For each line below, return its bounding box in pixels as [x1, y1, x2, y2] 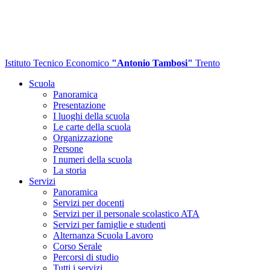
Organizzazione [53, 133, 113, 143]
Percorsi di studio [53, 252, 119, 262]
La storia [53, 165, 86, 175]
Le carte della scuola [53, 122, 131, 132]
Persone [53, 143, 83, 154]
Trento [195, 58, 220, 68]
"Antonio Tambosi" [111, 58, 193, 68]
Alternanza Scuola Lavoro [53, 230, 153, 240]
